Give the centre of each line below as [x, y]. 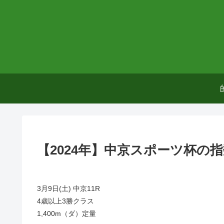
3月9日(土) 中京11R [68, 188]
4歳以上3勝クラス [65, 201]
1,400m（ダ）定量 [66, 213]
